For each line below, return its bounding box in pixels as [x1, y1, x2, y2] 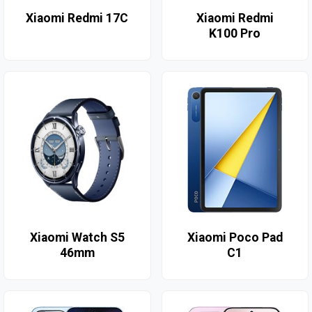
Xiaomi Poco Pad [187, 231, 283, 245]
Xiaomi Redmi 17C [26, 11, 129, 26]
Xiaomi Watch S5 [29, 231, 125, 245]
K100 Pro [209, 26, 261, 41]
